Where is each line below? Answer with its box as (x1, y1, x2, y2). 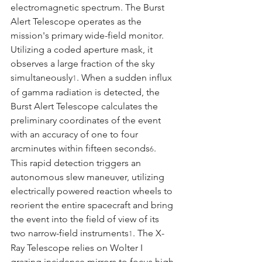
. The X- (133, 227, 164, 239)
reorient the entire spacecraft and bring (11, 199, 175, 211)
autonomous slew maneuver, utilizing (11, 171, 167, 182)
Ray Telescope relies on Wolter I (11, 242, 145, 253)
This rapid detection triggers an (11, 157, 143, 168)
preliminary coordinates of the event (11, 114, 163, 126)
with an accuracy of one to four (11, 128, 140, 140)
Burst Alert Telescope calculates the (11, 100, 160, 112)
